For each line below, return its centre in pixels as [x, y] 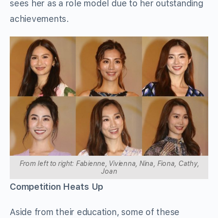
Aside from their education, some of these [95, 212]
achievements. [39, 19]
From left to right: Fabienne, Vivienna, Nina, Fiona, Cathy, [109, 163]
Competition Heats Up [57, 186]
